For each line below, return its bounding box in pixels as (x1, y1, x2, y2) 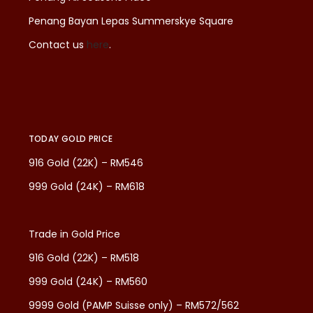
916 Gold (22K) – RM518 (28, 251, 139, 265)
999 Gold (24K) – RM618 (28, 180, 145, 194)
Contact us (28, 38, 87, 52)
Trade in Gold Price (28, 227, 120, 242)
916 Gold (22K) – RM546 (28, 156, 143, 170)
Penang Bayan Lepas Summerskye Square (28, 14, 233, 29)
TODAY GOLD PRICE (28, 133, 113, 145)
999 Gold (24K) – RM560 (28, 275, 147, 289)
